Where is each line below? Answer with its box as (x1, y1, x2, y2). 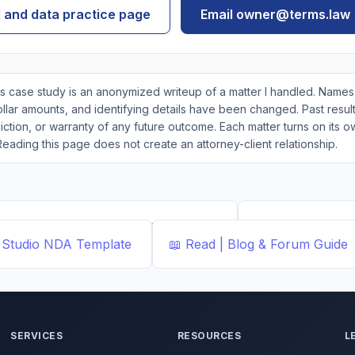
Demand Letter (128, 217, 217, 233)
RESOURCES (177, 330, 242, 342)
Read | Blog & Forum (185, 236, 310, 252)
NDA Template (44, 236, 132, 252)
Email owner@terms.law (200, 6, 350, 22)
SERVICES (10, 330, 63, 342)
